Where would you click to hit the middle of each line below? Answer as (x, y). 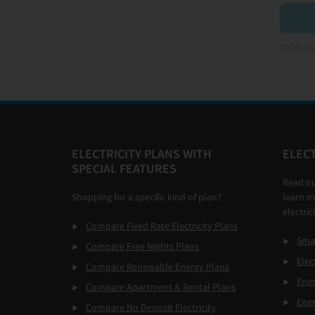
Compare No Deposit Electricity (151, 307)
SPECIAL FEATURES (124, 168)
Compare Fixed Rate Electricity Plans (162, 226)
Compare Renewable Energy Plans (157, 266)
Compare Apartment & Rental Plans (161, 287)
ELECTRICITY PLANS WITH (142, 154)
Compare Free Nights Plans (142, 246)
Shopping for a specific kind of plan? (147, 197)
